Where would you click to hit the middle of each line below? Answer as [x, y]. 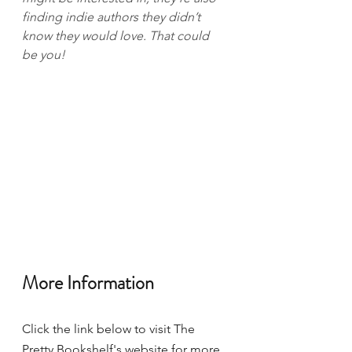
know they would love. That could [117, 35]
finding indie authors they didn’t [113, 16]
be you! [44, 54]
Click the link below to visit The [110, 328]
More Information [90, 282]
